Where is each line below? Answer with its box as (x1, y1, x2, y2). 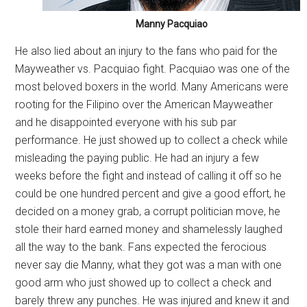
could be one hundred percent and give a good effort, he (15, 187, 286, 200)
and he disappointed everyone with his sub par (15, 116, 237, 129)
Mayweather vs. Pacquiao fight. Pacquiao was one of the (15, 62, 291, 75)
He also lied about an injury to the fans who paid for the (15, 45, 278, 58)
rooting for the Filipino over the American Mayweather (15, 98, 273, 111)
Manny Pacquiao (135, 19, 208, 29)
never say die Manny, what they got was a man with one (15, 258, 282, 271)
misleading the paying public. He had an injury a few (15, 151, 260, 164)
